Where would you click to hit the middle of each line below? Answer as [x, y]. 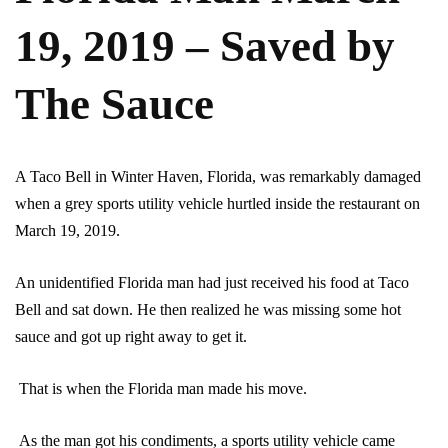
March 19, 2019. [67, 231]
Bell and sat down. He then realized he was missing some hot [208, 310]
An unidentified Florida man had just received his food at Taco [212, 283]
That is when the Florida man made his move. [161, 389]
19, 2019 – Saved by [205, 46]
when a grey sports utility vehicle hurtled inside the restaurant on [217, 204]
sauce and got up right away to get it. [131, 337]
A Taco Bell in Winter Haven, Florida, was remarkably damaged [218, 177]
